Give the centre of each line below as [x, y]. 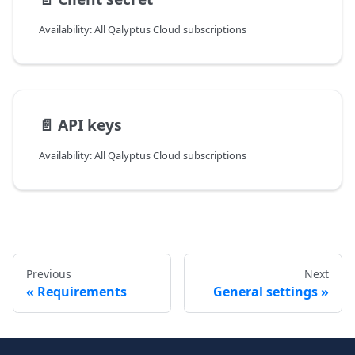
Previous [49, 274]
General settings [265, 292]
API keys [90, 125]
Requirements [82, 292]
